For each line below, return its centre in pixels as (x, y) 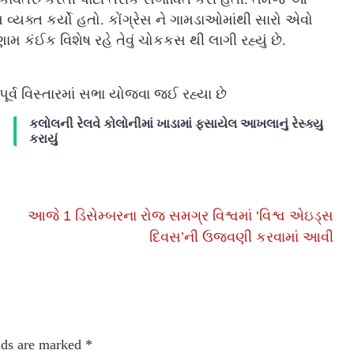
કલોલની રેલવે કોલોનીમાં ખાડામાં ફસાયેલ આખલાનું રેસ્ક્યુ (176, 124)
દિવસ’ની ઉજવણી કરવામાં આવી (242, 237)
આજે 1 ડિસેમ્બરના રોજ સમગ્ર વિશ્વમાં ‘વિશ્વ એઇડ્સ (181, 216)
